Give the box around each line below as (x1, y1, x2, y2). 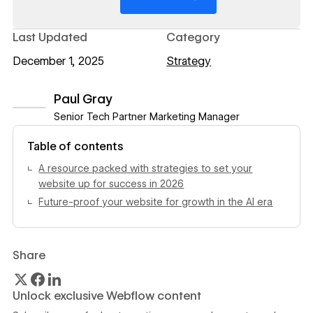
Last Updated (12, 29, 87, 44)
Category (166, 29, 221, 44)
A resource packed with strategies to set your (38, 162, 253, 174)
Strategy (166, 54, 212, 68)
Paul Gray (53, 90, 112, 106)
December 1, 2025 (12, 54, 104, 68)
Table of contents (27, 140, 124, 154)
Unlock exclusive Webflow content (12, 288, 201, 303)
